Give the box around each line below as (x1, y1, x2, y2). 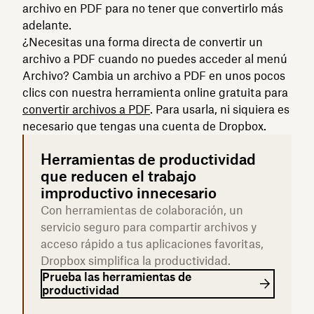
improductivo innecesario (41, 184, 217, 202)
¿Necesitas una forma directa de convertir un (22, 34, 263, 49)
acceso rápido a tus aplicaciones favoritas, (41, 236, 264, 251)
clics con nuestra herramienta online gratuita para (22, 85, 288, 100)
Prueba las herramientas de (42, 269, 191, 284)
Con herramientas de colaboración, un (41, 203, 243, 217)
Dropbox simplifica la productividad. (41, 253, 231, 268)
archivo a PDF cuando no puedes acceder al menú (22, 51, 287, 66)
